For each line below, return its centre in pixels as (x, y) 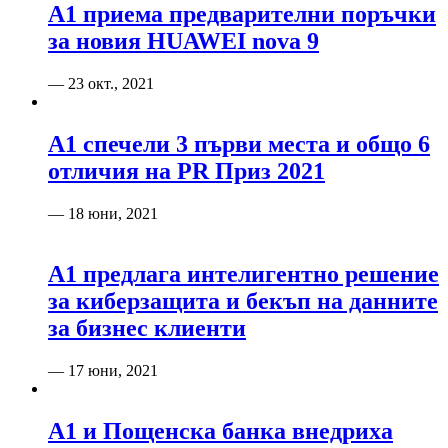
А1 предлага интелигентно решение (243, 273)
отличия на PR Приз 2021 (186, 170)
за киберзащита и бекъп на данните (243, 300)
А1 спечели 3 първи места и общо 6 (239, 143)
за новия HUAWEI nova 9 (183, 41)
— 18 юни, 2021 (103, 213)
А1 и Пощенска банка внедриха (220, 430)
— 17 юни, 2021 (103, 370)
